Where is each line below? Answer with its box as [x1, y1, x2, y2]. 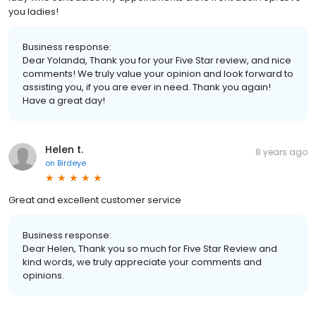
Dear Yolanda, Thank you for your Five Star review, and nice [23, 54, 291, 67]
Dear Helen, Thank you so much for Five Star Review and [23, 242, 277, 255]
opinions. [23, 269, 64, 282]
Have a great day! [23, 94, 105, 107]
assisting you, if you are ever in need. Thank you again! [23, 80, 271, 94]
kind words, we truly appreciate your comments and [23, 255, 262, 269]
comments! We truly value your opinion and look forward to [23, 67, 293, 80]
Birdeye [57, 157, 86, 169]
